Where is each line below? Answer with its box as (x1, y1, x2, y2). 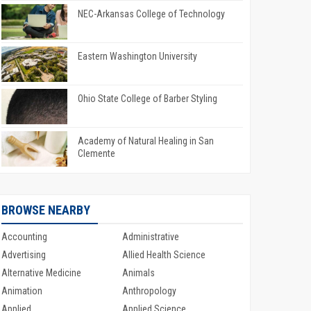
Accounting (1, 231, 47, 243)
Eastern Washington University (78, 51, 197, 62)
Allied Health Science (121, 249, 205, 261)
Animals (121, 267, 155, 279)
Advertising (1, 249, 46, 261)
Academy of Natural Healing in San (78, 135, 214, 147)
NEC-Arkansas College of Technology (78, 8, 225, 20)
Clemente (78, 148, 115, 160)
